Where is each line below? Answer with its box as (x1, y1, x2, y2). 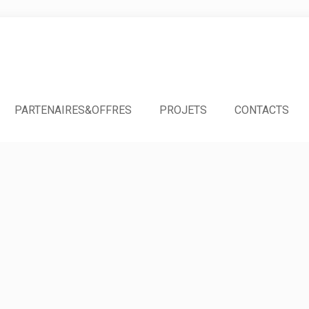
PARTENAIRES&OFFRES (14, 103, 132, 117)
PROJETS (159, 103, 207, 117)
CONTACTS (235, 103, 289, 117)
